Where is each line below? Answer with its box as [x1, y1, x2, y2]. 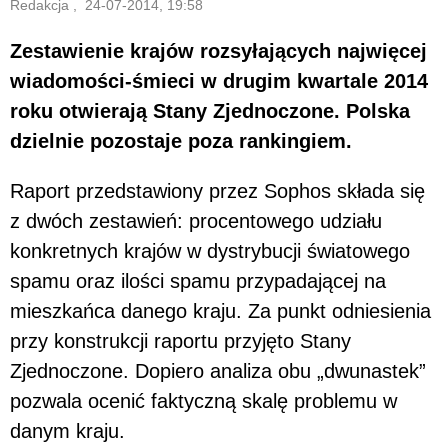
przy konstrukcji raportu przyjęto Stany [10, 329, 351, 352]
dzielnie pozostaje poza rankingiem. [10, 129, 352, 152]
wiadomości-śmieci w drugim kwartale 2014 [10, 69, 428, 92]
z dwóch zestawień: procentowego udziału [10, 209, 382, 232]
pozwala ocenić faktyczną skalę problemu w [10, 389, 397, 412]
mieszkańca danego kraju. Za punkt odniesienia [10, 299, 431, 322]
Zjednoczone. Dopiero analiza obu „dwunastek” [10, 359, 426, 382]
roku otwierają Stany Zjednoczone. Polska [10, 99, 410, 122]
